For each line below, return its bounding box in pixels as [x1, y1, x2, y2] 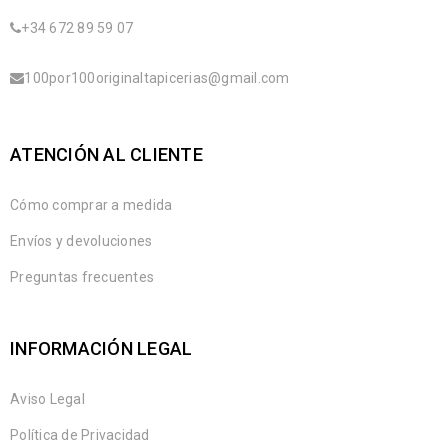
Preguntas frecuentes [10, 269, 154, 286]
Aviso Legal [10, 391, 85, 408]
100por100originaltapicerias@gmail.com [24, 70, 290, 87]
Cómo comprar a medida [10, 197, 173, 214]
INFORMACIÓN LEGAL [10, 338, 193, 360]
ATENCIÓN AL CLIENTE [10, 144, 203, 166]
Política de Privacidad [10, 427, 150, 444]
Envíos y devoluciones [10, 233, 153, 250]
